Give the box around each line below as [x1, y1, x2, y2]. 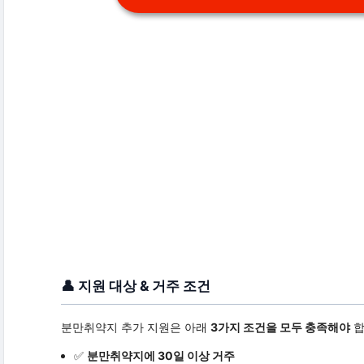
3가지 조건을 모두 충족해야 [210, 320, 350, 335]
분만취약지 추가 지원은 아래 [60, 320, 210, 335]
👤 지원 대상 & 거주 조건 [60, 278, 210, 295]
